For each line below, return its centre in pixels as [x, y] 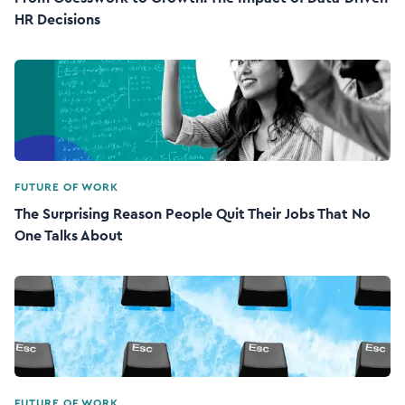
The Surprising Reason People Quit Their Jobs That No [193, 214]
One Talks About [69, 236]
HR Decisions [57, 20]
